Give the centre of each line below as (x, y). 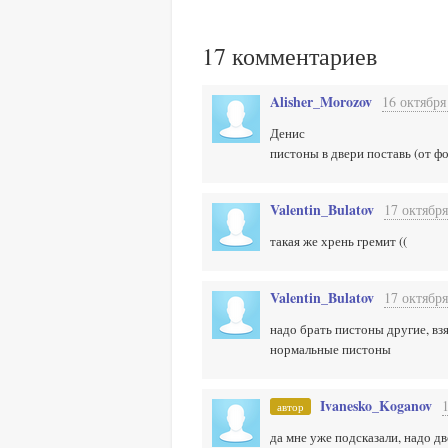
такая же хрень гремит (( (338, 241)
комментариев (301, 56)
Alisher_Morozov (321, 101)
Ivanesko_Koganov (376, 405)
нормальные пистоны (330, 349)
